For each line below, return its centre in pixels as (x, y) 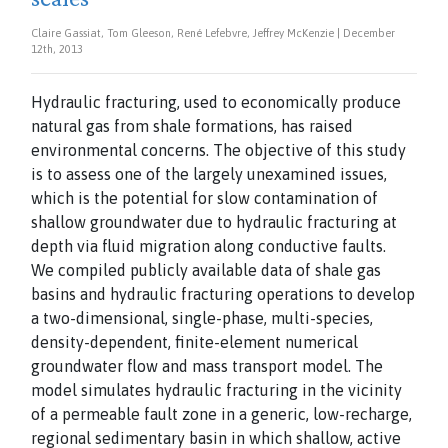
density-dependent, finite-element (158, 342)
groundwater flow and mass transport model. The (207, 366)
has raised (317, 126)
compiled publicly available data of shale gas (219, 270)
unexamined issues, (317, 174)
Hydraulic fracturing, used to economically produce (216, 102)
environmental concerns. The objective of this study (218, 150)
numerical (321, 342)
